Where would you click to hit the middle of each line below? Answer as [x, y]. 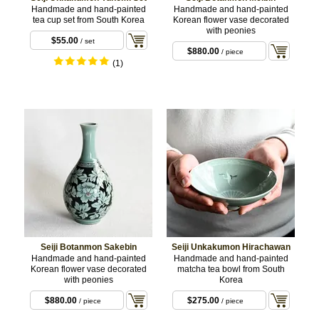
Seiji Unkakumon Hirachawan [231, 247]
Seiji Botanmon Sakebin [88, 247]
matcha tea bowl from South [231, 269]
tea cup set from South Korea [88, 20]
